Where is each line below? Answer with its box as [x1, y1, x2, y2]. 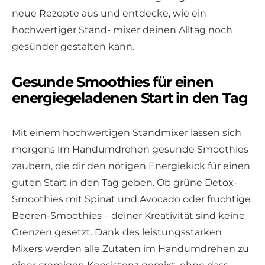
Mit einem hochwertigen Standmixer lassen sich [12, 127, 241, 138]
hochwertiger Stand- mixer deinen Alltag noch [12, 24, 232, 35]
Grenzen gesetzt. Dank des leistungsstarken [12, 226, 222, 238]
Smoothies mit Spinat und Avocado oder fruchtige [12, 193, 251, 205]
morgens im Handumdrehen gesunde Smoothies [12, 143, 248, 155]
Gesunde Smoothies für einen [12, 73, 214, 91]
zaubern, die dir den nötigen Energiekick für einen [12, 160, 250, 172]
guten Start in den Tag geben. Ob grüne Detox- [12, 176, 237, 188]
